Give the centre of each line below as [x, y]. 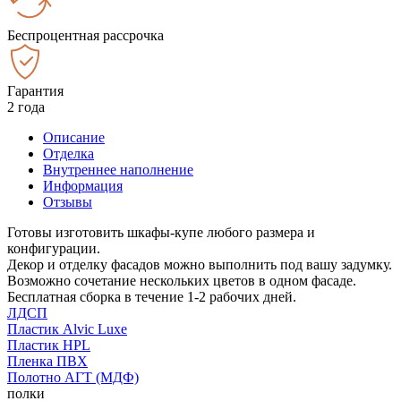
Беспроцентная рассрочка [85, 35]
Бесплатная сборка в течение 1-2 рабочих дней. [152, 296]
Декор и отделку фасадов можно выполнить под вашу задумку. [200, 264]
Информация [83, 185]
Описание [74, 137]
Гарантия [35, 90]
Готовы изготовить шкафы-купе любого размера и [161, 232]
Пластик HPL [49, 345]
